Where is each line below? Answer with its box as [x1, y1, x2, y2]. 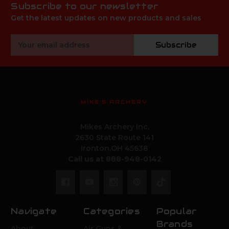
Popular [156, 205, 197, 217]
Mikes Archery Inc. [80, 122, 149, 131]
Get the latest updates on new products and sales [11, 13, 202, 22]
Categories [83, 205, 140, 217]
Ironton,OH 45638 [81, 143, 148, 153]
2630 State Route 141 [75, 132, 154, 142]
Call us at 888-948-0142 [67, 154, 162, 164]
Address [11, 45, 42, 55]
